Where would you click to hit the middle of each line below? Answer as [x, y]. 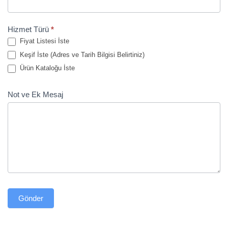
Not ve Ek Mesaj [35, 94]
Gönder [31, 198]
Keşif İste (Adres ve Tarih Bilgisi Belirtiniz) [81, 54]
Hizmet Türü [29, 29]
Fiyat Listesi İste [44, 41]
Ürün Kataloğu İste [46, 68]
